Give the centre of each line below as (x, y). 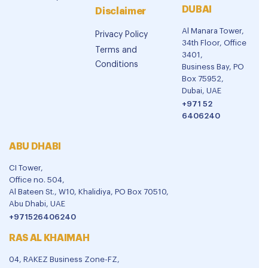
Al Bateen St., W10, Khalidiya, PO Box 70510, (89, 192)
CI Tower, (26, 168)
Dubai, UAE (201, 91)
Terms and (116, 50)
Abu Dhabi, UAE (37, 204)
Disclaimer (121, 11)
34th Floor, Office (214, 43)
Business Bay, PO (213, 67)
